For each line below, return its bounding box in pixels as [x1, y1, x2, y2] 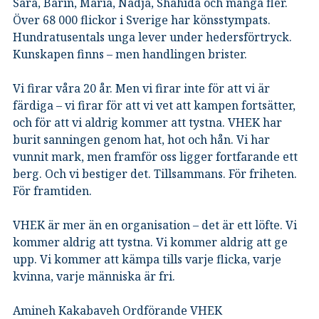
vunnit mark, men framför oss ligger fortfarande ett [13, 148, 298, 164]
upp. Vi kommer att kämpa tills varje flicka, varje [13, 251, 281, 267]
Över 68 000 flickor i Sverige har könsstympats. [13, 11, 271, 28]
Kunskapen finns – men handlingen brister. [13, 46, 247, 62]
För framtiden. [13, 182, 92, 199]
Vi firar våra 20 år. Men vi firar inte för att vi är [13, 80, 270, 96]
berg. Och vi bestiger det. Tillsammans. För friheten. [13, 165, 297, 182]
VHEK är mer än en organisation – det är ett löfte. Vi [13, 216, 297, 233]
